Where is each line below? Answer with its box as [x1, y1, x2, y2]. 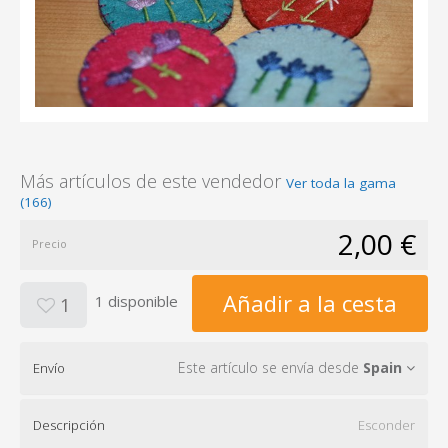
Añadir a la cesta [223, 287, 397, 318]
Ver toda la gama [286, 173, 396, 192]
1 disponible [95, 291, 178, 312]
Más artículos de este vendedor [20, 168, 286, 193]
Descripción [33, 415, 105, 434]
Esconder [358, 415, 415, 434]
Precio [32, 235, 67, 251]
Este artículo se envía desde [178, 357, 363, 377]
